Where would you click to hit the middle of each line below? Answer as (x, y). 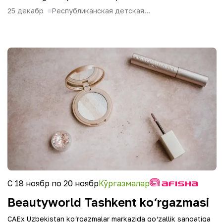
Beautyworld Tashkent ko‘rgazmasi (108, 202)
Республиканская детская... (101, 11)
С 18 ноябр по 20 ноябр (53, 183)
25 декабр (26, 11)
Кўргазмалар (124, 183)
